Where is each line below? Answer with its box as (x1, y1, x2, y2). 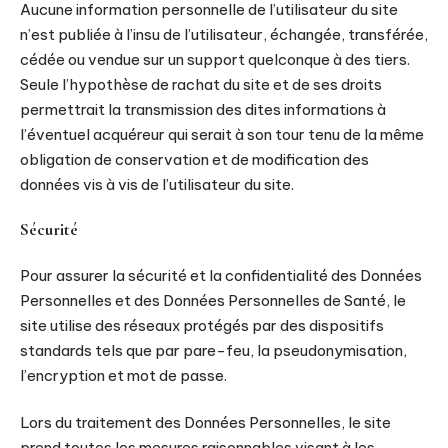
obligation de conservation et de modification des (20, 149, 369, 169)
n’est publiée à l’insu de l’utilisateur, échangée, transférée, (20, 24, 428, 44)
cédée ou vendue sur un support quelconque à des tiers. (20, 49, 410, 69)
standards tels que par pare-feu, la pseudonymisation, (20, 340, 407, 360)
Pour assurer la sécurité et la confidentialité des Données (20, 265, 422, 285)
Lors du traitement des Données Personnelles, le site (20, 413, 391, 432)
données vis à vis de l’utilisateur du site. (20, 174, 294, 194)
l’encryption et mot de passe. (20, 365, 227, 385)
